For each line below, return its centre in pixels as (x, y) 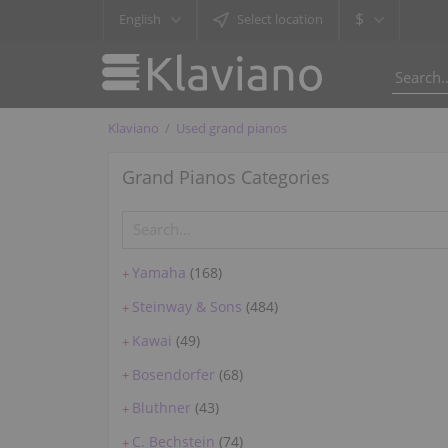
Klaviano (134, 127)
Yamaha (159, 273)
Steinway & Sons (187, 307)
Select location (280, 19)
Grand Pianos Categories (226, 177)
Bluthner (162, 408)
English (140, 19)
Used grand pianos (232, 127)
